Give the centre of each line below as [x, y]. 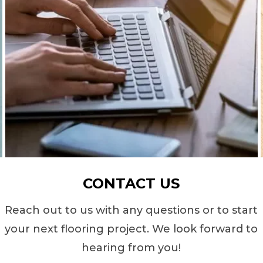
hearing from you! [131, 248]
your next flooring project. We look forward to [131, 229]
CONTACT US [131, 183]
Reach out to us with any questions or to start [131, 210]
